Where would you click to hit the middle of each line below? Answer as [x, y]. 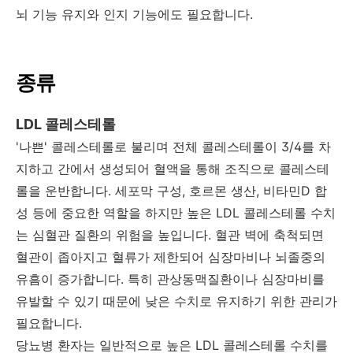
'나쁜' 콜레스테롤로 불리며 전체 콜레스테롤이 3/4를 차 [173, 146]
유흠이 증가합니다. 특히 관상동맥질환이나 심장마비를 [170, 279]
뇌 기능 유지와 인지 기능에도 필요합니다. [134, 14]
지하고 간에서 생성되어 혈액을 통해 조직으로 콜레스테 [173, 168]
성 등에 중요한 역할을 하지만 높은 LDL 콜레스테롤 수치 [176, 212]
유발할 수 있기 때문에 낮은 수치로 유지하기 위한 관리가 [176, 301]
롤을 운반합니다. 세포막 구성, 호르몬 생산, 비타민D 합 [171, 190]
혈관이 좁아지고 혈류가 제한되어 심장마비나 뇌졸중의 [171, 256]
